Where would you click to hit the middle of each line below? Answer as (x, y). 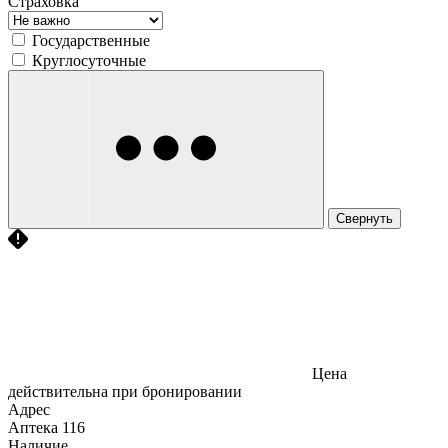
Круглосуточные (89, 60)
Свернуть (364, 218)
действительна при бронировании (125, 391)
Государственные (91, 40)
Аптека (33, 427)
